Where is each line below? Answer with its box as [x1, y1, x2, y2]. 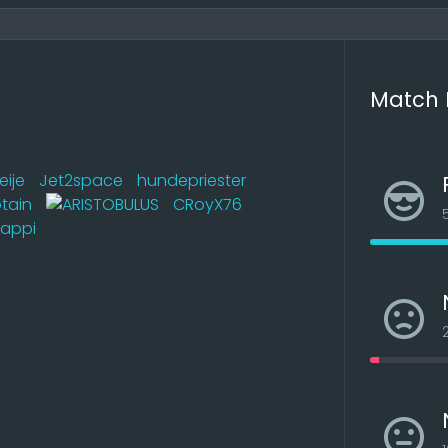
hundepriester [137, 168, 246, 192]
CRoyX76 [173, 192, 242, 216]
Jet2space [39, 168, 123, 192]
